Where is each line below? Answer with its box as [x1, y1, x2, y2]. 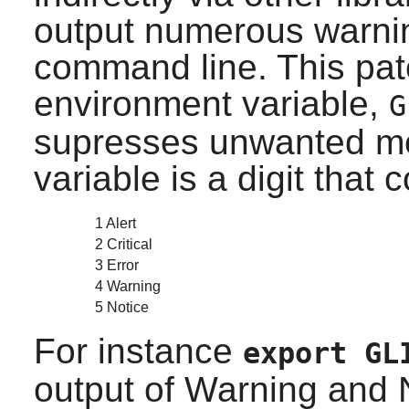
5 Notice [94, 299, 149, 316]
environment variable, [33, 84, 389, 124]
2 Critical [94, 236, 152, 253]
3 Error [94, 257, 139, 274]
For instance [33, 331, 243, 372]
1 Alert [94, 215, 136, 232]
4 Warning [94, 278, 161, 295]
